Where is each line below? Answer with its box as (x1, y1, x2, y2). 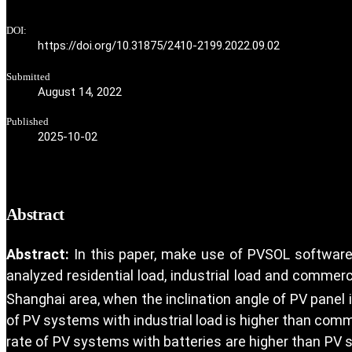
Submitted (6, 71, 50, 83)
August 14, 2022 (38, 85, 122, 100)
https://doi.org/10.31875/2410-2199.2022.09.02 (38, 38, 280, 53)
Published (6, 116, 49, 128)
